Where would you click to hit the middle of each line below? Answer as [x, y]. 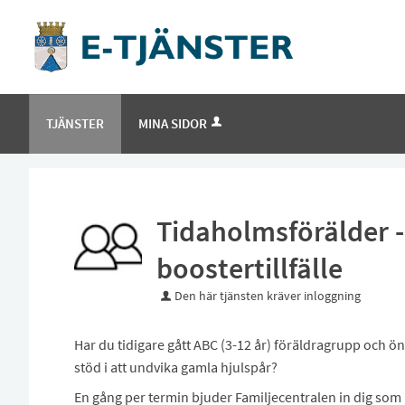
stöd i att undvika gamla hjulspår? [177, 367]
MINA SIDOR [173, 124]
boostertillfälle [249, 269]
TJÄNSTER [75, 124]
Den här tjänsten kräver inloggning [267, 296]
